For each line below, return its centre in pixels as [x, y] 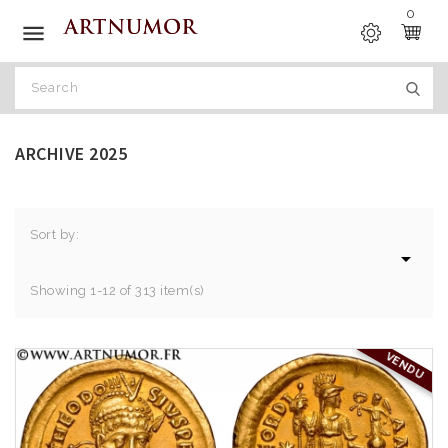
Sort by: [54, 234]
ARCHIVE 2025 [71, 153]
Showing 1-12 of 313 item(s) [117, 290]
